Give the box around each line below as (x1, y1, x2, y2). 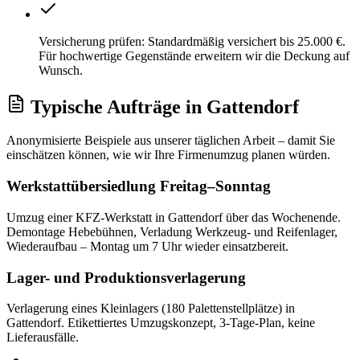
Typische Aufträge (26, 96, 186, 117)
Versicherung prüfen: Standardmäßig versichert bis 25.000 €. (39, 34, 346, 48)
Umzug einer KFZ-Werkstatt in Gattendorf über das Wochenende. (6, 210, 341, 224)
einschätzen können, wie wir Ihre (6, 148, 178, 162)
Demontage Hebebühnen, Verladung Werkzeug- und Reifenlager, (6, 224, 337, 239)
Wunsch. (39, 63, 83, 77)
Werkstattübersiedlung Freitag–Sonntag (6, 178, 271, 195)
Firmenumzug (178, 148, 248, 162)
